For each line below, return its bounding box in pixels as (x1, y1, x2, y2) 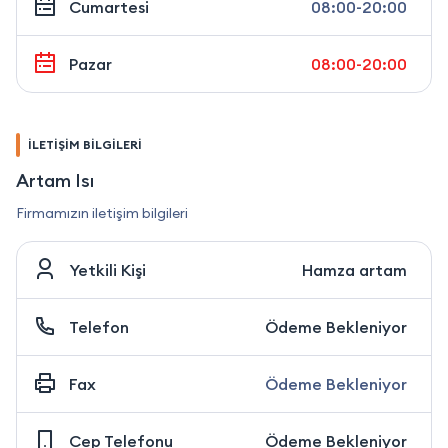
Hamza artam (302, 259, 407, 280)
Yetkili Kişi (69, 259, 146, 280)
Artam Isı (16, 168, 94, 192)
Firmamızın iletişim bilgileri (16, 203, 188, 222)
